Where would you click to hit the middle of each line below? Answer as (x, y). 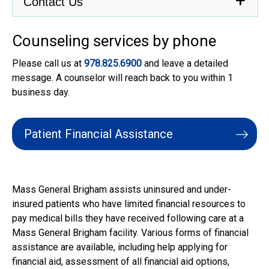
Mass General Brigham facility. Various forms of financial (130, 233)
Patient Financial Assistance (98, 134)
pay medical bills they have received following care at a (128, 218)
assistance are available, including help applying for (120, 247)
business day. (42, 92)
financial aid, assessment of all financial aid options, (121, 261)
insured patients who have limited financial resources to (129, 204)
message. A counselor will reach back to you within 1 (122, 78)
